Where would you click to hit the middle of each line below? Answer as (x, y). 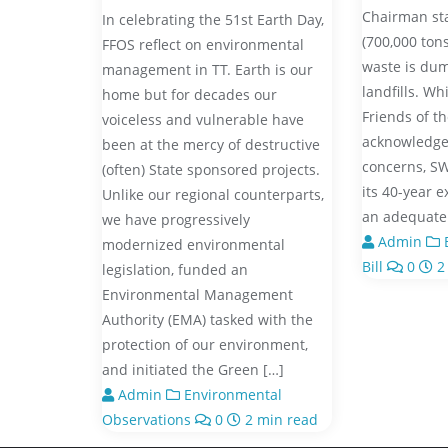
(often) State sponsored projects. (211, 170)
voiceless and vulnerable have (203, 120)
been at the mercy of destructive (211, 145)
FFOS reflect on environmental (203, 45)
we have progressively (176, 220)
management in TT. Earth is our (207, 70)
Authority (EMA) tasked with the (207, 320)
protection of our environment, (205, 345)
